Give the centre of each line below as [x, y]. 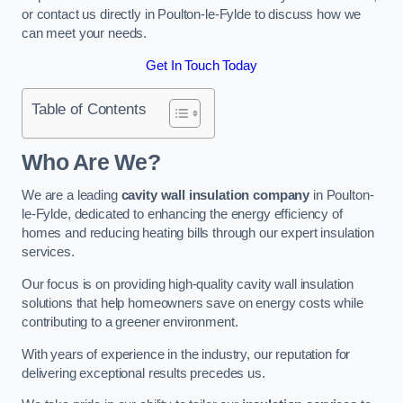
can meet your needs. [85, 34]
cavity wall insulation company [215, 196]
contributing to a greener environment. [130, 322]
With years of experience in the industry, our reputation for [186, 354]
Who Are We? [91, 162]
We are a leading [72, 196]
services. [48, 252]
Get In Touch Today [201, 65]
